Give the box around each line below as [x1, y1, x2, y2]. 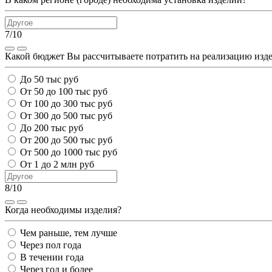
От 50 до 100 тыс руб [20, 86, 107, 97]
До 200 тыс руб [20, 122, 83, 133]
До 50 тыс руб [20, 73, 78, 84]
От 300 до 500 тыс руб [20, 110, 112, 121]
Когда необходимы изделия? [5, 204, 121, 215]
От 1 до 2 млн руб [20, 158, 94, 169]
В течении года [20, 251, 84, 262]
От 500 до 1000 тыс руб [20, 146, 117, 157]
